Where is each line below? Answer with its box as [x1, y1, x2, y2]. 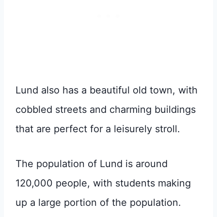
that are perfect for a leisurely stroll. [15, 123, 180, 135]
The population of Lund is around [15, 157, 168, 170]
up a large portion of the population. [15, 196, 181, 208]
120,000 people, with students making [15, 177, 191, 189]
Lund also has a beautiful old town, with [15, 84, 198, 96]
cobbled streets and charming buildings [15, 103, 196, 115]
